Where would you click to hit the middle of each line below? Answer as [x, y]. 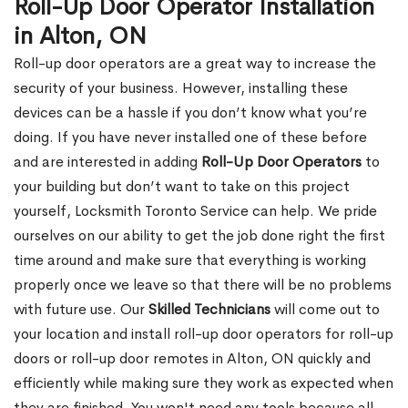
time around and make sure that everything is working [190, 260]
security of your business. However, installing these [181, 88]
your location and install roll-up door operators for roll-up [204, 334]
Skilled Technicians [209, 310]
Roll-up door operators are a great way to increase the [195, 64]
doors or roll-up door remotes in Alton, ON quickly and [192, 359]
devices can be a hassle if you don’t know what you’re [190, 113]
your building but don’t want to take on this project [182, 187]
